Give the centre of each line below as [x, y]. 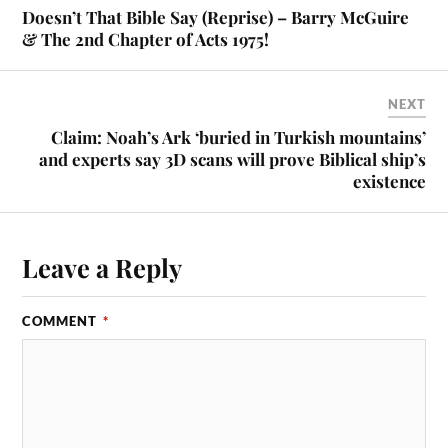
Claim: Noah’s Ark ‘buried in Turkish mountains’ [238, 136]
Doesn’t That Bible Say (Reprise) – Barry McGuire [216, 16]
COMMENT [62, 320]
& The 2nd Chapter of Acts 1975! [146, 38]
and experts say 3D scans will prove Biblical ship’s [232, 158]
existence [389, 180]
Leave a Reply [102, 266]
